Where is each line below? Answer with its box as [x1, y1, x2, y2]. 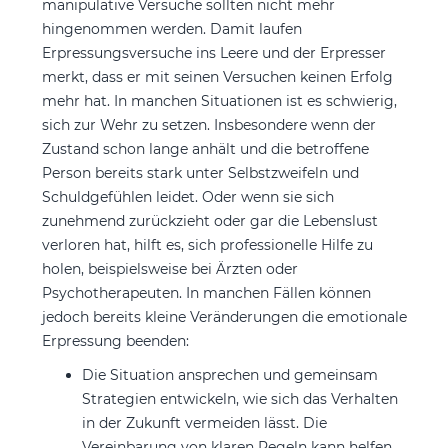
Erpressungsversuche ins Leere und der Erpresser [41, 43, 386, 62]
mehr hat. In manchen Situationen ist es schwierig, [41, 91, 397, 110]
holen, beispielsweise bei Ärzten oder [41, 259, 298, 278]
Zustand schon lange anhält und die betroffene [41, 139, 369, 158]
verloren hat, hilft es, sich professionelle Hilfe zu [41, 235, 373, 254]
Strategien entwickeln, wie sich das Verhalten [81, 389, 398, 408]
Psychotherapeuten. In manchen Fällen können [41, 283, 371, 302]
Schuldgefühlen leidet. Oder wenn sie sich [41, 187, 334, 206]
